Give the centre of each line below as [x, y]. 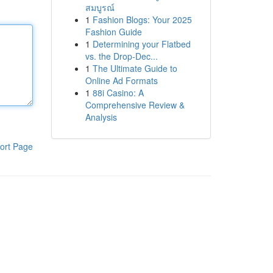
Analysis [101, 117]
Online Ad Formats [121, 80]
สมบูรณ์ [100, 7]
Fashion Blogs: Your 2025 [142, 19]
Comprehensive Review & [135, 105]
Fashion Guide [113, 32]
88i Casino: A [118, 93]
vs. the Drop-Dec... [121, 56]
